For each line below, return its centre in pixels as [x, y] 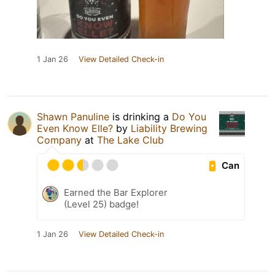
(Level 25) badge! [101, 204]
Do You [189, 117]
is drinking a [141, 117]
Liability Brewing [169, 129]
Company [59, 140]
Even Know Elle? [75, 129]
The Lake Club [130, 140]
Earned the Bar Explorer [116, 193]
